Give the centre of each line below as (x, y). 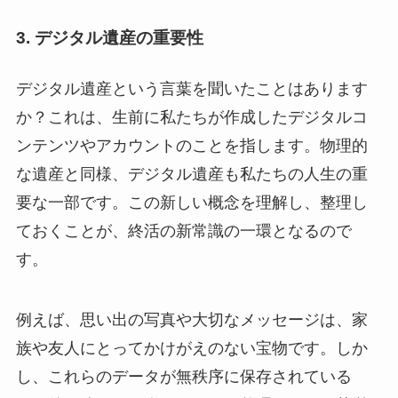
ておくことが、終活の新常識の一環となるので (183, 231)
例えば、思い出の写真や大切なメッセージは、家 (191, 319)
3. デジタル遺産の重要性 (109, 37)
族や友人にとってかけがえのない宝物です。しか (191, 348)
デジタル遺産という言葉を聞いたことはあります (191, 88)
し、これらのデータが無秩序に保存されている (183, 376)
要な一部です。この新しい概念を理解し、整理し (191, 202)
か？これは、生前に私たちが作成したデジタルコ (191, 117)
